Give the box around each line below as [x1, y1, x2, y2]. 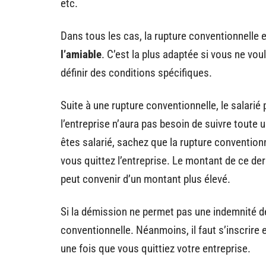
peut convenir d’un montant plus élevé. [61, 172, 230, 186]
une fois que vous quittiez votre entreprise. [61, 242, 251, 255]
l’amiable [61, 47, 102, 61]
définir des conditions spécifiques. [61, 66, 212, 80]
